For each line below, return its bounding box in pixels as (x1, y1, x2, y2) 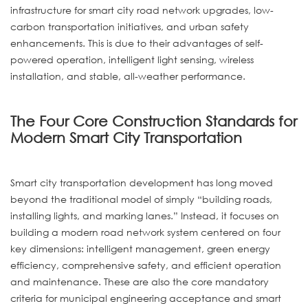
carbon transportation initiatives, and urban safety (10, 19, 249, 33)
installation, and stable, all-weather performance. (10, 69, 245, 82)
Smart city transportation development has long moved (10, 175, 273, 189)
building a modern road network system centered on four (10, 225, 280, 239)
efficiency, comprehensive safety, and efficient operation (10, 258, 281, 272)
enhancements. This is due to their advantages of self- (10, 36, 263, 49)
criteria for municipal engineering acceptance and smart (10, 291, 281, 305)
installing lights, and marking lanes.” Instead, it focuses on (10, 208, 279, 222)
